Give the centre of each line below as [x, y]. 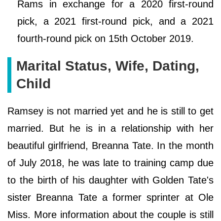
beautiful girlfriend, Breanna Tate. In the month [110, 146]
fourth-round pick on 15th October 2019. [107, 39]
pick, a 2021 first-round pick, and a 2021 [115, 21]
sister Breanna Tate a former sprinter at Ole [110, 198]
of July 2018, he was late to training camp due [110, 163]
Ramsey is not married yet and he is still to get [110, 111]
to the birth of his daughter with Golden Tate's [110, 180]
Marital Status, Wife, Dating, [108, 66]
